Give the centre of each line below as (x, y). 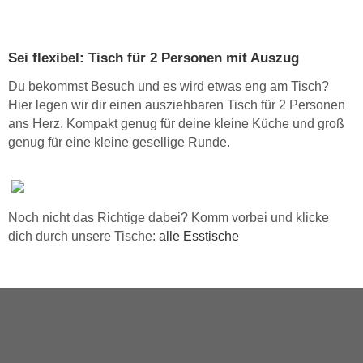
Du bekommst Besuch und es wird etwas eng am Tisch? (170, 87)
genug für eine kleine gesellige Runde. (119, 143)
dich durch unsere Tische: (83, 237)
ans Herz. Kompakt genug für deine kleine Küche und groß (176, 124)
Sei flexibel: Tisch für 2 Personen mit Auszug (154, 58)
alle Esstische (199, 237)
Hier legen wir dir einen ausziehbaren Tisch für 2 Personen (177, 105)
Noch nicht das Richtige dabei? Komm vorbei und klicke (169, 218)
